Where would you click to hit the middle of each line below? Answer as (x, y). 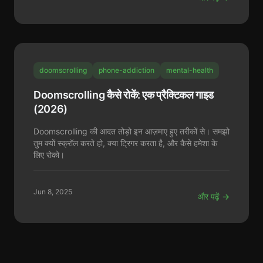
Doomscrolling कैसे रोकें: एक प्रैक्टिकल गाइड (124, 95)
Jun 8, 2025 (53, 192)
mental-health (190, 70)
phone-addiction (127, 70)
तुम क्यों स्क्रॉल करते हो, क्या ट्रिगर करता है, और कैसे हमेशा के (125, 143)
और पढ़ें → (214, 196)
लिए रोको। (49, 155)
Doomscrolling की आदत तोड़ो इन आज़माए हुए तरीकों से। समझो (131, 131)
